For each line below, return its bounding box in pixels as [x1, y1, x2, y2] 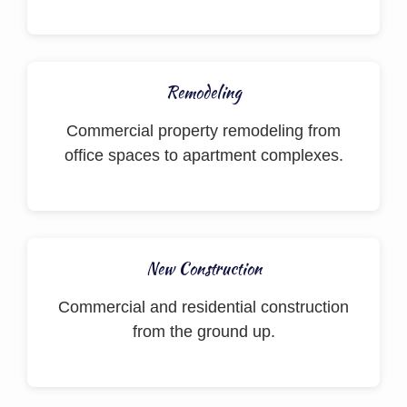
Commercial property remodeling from [66, 122, 341, 140]
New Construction [145, 256, 262, 281]
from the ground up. [132, 323, 275, 341]
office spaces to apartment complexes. [64, 146, 343, 164]
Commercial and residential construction [58, 298, 349, 316]
